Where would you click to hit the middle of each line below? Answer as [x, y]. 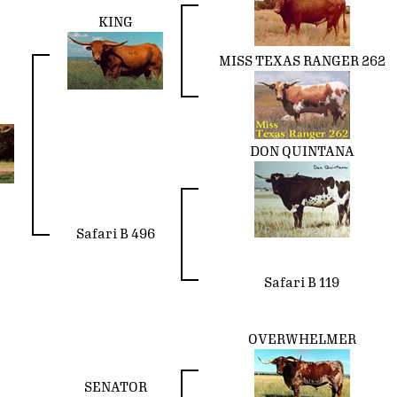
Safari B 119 [302, 283]
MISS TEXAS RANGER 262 [302, 61]
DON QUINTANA [302, 152]
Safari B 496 [115, 234]
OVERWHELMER [302, 339]
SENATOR [115, 387]
